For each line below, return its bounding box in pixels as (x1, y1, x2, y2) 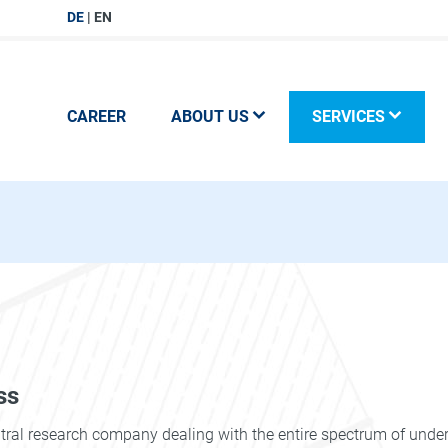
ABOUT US (170, 107, 249, 126)
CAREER (66, 107, 126, 126)
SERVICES (311, 107, 385, 126)
